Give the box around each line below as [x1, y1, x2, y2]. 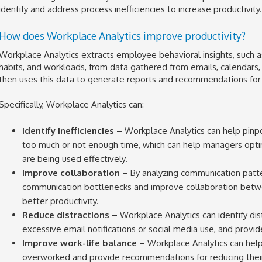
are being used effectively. [22, 153, 127, 164]
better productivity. [22, 195, 99, 206]
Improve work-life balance [22, 237, 137, 249]
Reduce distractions [22, 209, 109, 220]
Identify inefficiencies [22, 125, 116, 136]
